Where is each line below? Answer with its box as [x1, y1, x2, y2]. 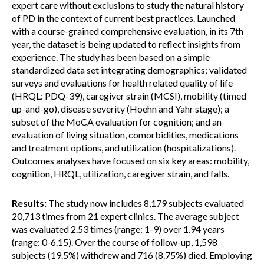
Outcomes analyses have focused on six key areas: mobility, [12, 155, 249, 166]
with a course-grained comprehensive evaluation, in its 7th [12, 25, 243, 37]
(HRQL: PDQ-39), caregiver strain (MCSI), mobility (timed [12, 90, 246, 101]
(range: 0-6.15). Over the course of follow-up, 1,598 [12, 236, 217, 247]
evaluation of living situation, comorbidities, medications [12, 129, 239, 140]
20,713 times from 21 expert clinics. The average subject [12, 210, 239, 222]
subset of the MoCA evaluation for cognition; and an [12, 116, 222, 127]
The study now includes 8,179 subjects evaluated [47, 197, 244, 209]
